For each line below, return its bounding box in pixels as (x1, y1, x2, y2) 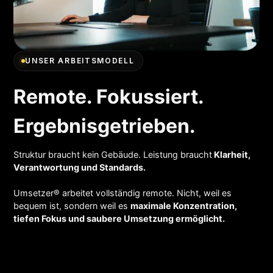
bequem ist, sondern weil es (13, 200, 131, 211)
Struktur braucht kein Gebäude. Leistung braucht (13, 149, 213, 160)
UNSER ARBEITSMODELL (25, 55, 135, 65)
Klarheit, (212, 149, 251, 160)
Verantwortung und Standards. (13, 161, 146, 172)
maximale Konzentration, (130, 200, 238, 211)
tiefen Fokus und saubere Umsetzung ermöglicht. (13, 213, 225, 224)
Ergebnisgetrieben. (13, 113, 196, 138)
